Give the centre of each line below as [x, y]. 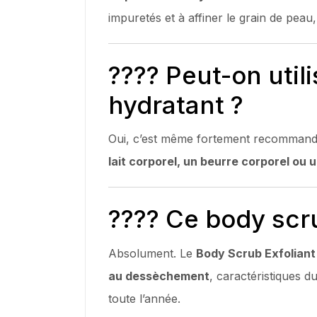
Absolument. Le [152, 253]
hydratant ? [176, 104]
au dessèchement [159, 276]
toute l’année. [144, 298]
